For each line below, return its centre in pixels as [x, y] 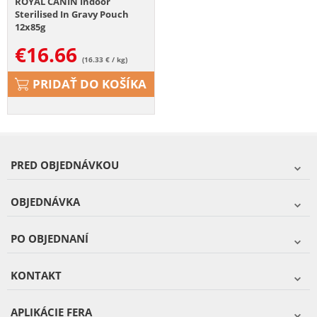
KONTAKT [36, 275]
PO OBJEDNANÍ [50, 238]
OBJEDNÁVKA [45, 201]
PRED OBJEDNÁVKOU [65, 165]
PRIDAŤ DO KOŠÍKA [90, 83]
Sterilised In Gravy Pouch [72, 14]
